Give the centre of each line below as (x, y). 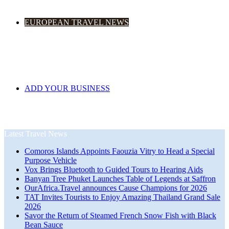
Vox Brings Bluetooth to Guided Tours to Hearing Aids (114, 169)
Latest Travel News (36, 134)
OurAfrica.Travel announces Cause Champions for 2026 (116, 188)
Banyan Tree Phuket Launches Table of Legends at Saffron (120, 179)
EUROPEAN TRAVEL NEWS (77, 22)
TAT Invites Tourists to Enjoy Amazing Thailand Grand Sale (122, 197)
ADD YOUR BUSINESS (67, 88)
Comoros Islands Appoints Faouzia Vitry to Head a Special (120, 151)
